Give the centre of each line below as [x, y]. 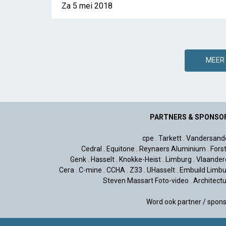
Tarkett [170, 138]
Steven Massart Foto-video [146, 180]
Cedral [92, 149]
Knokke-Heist [140, 159]
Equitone [121, 149]
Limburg [179, 159]
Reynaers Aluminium [173, 149]
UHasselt [161, 170]
